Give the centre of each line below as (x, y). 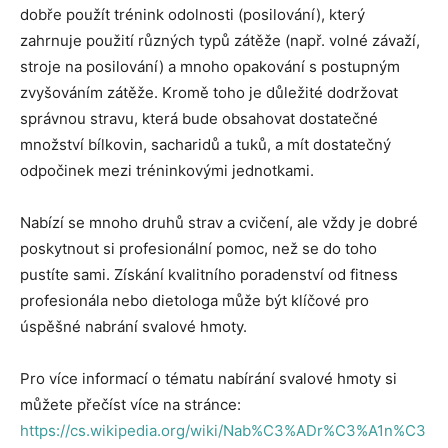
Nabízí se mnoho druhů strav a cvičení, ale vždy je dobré (219, 222)
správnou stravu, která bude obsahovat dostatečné (199, 118)
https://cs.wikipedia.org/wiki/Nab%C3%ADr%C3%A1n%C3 (223, 430)
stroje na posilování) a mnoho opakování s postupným (210, 66)
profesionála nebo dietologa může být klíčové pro (194, 300)
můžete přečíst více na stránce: (130, 404)
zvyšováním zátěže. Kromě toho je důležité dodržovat (209, 92)
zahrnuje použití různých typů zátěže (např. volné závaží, (220, 40)
